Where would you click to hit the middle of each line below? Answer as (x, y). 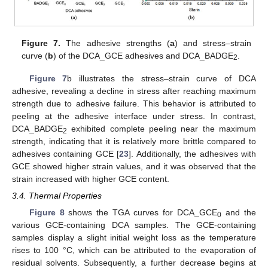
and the (239, 212)
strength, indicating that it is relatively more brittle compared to (134, 141)
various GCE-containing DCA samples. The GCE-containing (134, 225)
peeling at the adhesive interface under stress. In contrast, (134, 116)
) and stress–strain (213, 43)
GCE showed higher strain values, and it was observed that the (134, 166)
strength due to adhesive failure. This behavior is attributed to (134, 103)
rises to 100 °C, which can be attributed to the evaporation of (134, 250)
